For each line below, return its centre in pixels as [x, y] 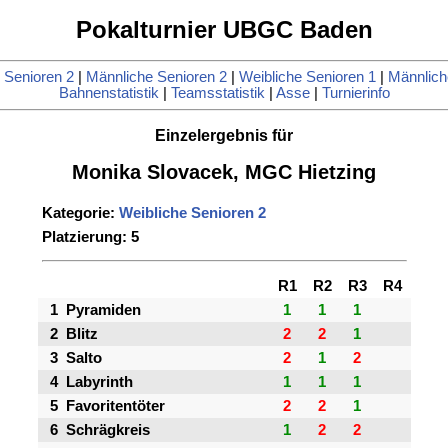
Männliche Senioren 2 [156, 77]
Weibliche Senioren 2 [192, 213]
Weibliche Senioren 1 [307, 77]
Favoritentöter [115, 406]
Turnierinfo [355, 93]
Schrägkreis [107, 430]
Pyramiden [103, 310]
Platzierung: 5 [90, 237]
